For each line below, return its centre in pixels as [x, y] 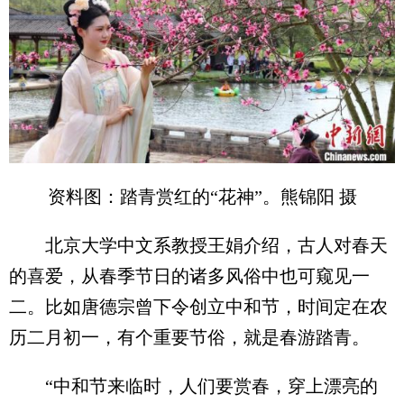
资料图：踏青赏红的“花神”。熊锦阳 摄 [202, 197]
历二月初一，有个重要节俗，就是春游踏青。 [189, 338]
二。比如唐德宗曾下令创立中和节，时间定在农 [198, 307]
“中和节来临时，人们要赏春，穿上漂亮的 [193, 386]
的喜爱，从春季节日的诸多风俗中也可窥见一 [189, 276]
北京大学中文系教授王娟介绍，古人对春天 [198, 246]
